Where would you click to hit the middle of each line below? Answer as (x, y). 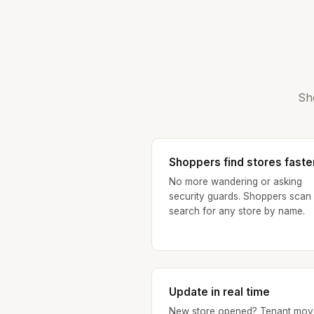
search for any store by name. (237, 211)
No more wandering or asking (235, 182)
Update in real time (219, 292)
